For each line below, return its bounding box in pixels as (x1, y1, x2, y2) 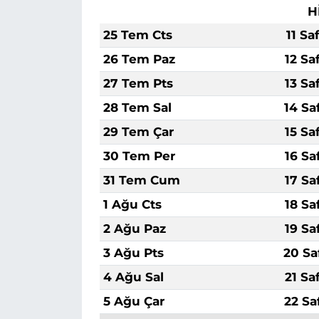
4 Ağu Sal (103, 269, 164, 284)
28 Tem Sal (103, 100, 172, 115)
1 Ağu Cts (103, 197, 162, 211)
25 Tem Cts (103, 27, 172, 42)
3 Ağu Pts (103, 245, 164, 260)
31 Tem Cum (103, 172, 180, 187)
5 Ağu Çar (103, 293, 164, 308)
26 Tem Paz (103, 51, 175, 66)
